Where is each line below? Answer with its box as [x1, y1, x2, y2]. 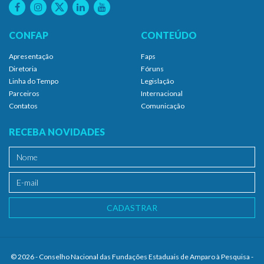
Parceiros [9, 88, 39, 98]
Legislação [141, 76, 174, 85]
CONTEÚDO [141, 29, 197, 41]
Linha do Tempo [9, 76, 58, 85]
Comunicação [141, 101, 184, 110]
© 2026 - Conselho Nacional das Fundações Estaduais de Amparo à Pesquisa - [11, 252, 253, 261]
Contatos [9, 101, 38, 110]
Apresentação [9, 51, 53, 61]
